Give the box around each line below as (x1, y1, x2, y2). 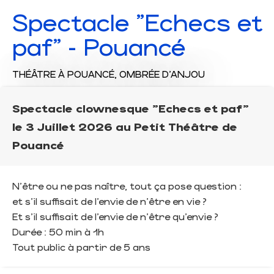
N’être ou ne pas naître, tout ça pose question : (12, 180, 242, 192)
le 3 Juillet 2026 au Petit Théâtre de (12, 119, 237, 134)
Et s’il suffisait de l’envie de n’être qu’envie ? (12, 210, 218, 223)
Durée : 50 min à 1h (12, 226, 104, 238)
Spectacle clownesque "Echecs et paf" (12, 101, 249, 116)
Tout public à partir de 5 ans (12, 241, 150, 253)
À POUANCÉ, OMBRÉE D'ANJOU (58, 68, 205, 80)
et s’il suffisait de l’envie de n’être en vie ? (12, 195, 207, 207)
